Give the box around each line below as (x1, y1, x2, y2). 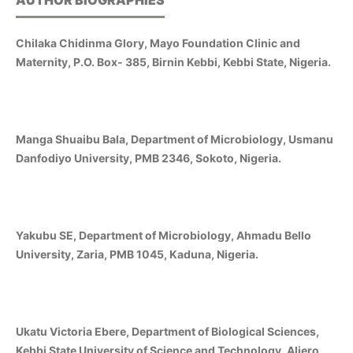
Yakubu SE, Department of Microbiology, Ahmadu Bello (16, 229, 311, 243)
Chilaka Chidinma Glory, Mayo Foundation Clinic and (16, 36, 300, 50)
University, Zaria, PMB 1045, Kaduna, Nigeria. (16, 247, 258, 262)
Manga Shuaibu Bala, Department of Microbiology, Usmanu (16, 132, 333, 147)
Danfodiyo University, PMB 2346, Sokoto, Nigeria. (16, 151, 281, 165)
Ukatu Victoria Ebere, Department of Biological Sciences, (16, 325, 319, 339)
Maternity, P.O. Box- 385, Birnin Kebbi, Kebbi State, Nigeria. (16, 55, 331, 69)
